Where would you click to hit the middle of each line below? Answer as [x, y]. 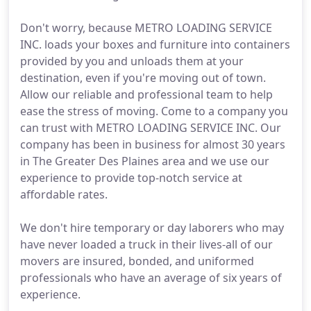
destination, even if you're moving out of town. [143, 78]
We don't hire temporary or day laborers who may [152, 228]
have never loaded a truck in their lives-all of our [146, 244]
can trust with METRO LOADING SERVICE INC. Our [151, 128]
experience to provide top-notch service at [131, 178]
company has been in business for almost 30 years [153, 144]
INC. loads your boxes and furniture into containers [155, 44]
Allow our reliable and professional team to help [146, 94]
